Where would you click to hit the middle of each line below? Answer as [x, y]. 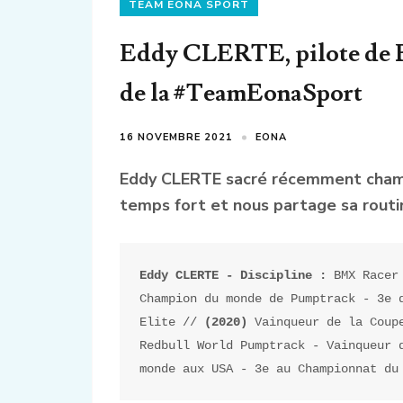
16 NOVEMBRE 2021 [176, 138]
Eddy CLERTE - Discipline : [237, 275]
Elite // [172, 322]
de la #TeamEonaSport [241, 94]
